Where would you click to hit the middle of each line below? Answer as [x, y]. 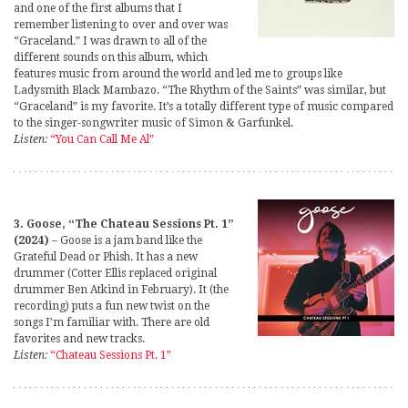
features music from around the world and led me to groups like [178, 73]
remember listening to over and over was [121, 24]
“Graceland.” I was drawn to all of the [110, 41]
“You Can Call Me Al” [102, 139]
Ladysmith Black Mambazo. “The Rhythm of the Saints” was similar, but [200, 90]
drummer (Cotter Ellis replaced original [115, 273]
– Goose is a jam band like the [127, 240]
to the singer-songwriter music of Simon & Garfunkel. [153, 122]
